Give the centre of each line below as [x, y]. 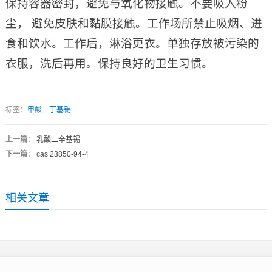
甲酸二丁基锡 [49, 110]
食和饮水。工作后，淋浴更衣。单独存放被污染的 [132, 44]
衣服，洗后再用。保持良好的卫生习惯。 [109, 64]
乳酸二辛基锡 [58, 140]
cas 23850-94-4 [62, 155]
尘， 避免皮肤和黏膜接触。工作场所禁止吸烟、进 [134, 24]
